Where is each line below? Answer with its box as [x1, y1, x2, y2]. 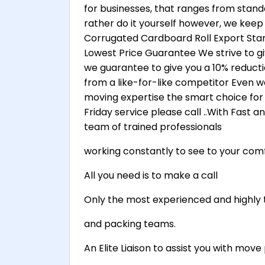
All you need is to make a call [84, 169, 218, 183]
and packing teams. [84, 217, 176, 231]
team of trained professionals [84, 120, 222, 134]
